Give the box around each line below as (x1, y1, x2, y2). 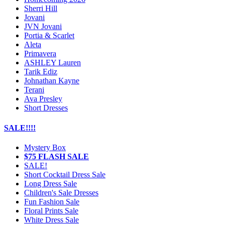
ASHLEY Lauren (24, 58, 81, 67)
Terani (24, 85, 44, 94)
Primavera (24, 49, 56, 58)
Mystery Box (24, 143, 66, 152)
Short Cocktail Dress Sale (24, 170, 105, 179)
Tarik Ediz (24, 67, 57, 76)
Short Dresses (24, 103, 68, 113)
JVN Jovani (24, 22, 62, 31)
